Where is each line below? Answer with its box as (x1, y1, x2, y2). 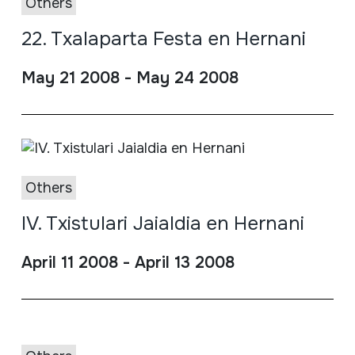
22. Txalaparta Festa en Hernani (21, 26, 306, 51)
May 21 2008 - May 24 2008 (21, 67, 239, 88)
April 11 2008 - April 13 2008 (21, 252, 235, 273)
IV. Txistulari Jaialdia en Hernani (21, 211, 304, 235)
